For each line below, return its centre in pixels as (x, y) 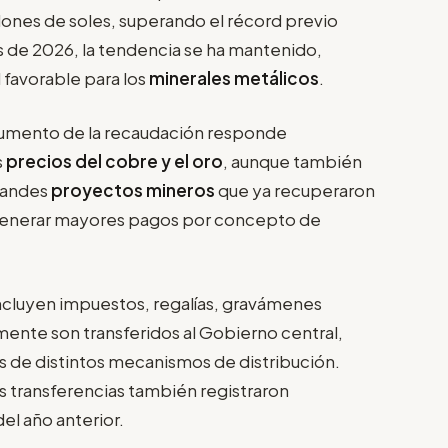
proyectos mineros (134, 190)
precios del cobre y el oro (114, 161)
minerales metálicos (234, 77)
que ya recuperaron (296, 190)
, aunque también (292, 161)
